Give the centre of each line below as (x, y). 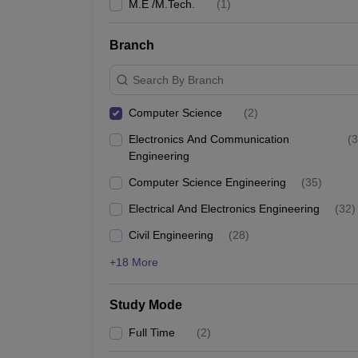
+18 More (134, 262)
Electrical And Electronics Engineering (224, 209)
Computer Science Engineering (207, 182)
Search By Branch (178, 80)
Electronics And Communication (209, 139)
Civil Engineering (171, 235)
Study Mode (146, 305)
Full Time (152, 332)
